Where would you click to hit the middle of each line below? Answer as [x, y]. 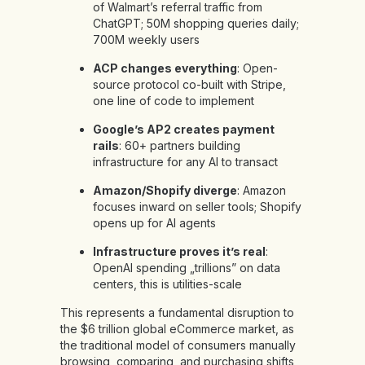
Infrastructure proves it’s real [179, 251]
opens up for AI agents [154, 223]
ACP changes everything [165, 68]
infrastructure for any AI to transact [185, 162]
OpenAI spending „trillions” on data [187, 268]
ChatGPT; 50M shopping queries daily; [196, 23]
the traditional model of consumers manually [178, 345]
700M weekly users [146, 40]
